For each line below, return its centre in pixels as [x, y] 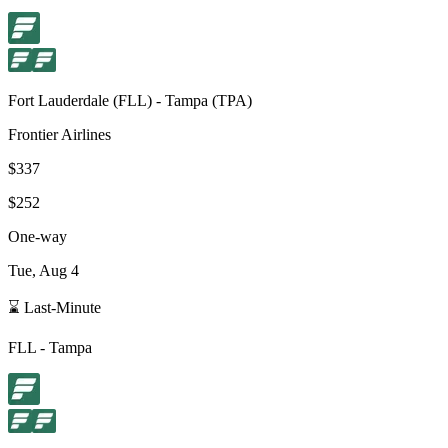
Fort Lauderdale [58, 100]
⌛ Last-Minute [54, 307]
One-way [37, 236]
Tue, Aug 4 [43, 270]
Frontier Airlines [59, 134]
